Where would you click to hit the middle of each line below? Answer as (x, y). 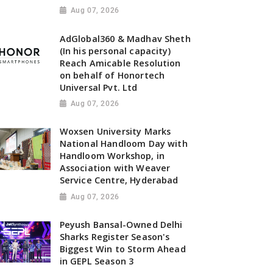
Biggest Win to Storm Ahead (122, 249)
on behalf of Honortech (112, 75)
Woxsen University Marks (115, 132)
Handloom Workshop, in (112, 156)
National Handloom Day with (123, 144)
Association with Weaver (115, 168)
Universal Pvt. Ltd (98, 87)
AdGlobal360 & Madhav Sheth (125, 38)
